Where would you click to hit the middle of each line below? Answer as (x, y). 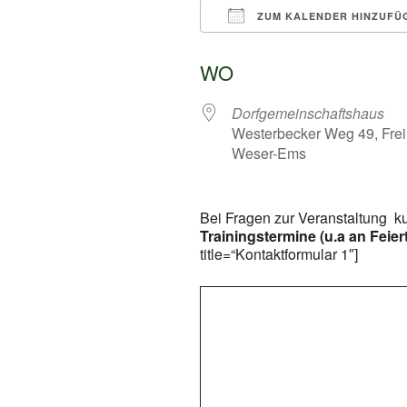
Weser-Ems (269, 153)
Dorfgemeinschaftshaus (308, 113)
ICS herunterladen (291, 48)
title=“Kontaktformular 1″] (279, 253)
